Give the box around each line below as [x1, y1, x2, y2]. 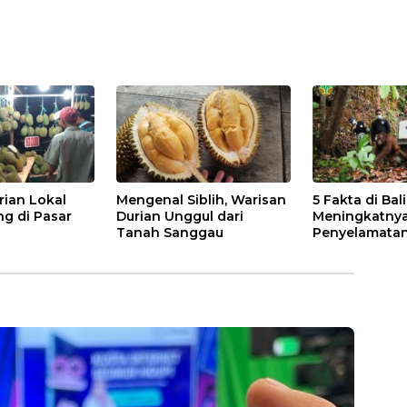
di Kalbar [312, 240, 372, 257]
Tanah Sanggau [116, 223, 224, 241]
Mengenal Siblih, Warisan [116, 191, 287, 208]
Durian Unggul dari [116, 207, 244, 224]
